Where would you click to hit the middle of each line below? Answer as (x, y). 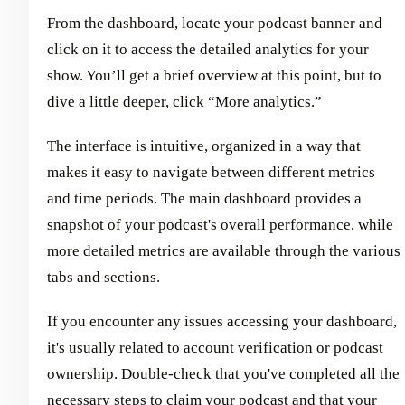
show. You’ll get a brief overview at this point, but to (214, 76)
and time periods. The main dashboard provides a (204, 199)
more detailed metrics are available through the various (224, 251)
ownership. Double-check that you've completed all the (223, 374)
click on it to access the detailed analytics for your (208, 50)
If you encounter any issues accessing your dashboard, (222, 322)
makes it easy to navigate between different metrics (211, 173)
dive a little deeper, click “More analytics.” (184, 102)
